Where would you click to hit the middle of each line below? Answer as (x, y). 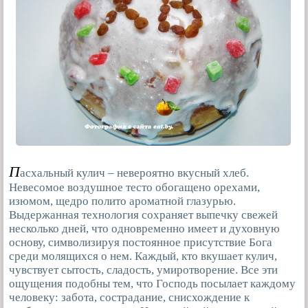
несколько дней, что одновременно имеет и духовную (144, 229)
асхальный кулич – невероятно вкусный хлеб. (134, 173)
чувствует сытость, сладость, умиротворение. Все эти (143, 270)
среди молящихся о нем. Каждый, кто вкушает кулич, (143, 256)
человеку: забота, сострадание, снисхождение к (129, 298)
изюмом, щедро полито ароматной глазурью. (122, 201)
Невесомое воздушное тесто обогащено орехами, (134, 188)
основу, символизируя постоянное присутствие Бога (141, 243)
